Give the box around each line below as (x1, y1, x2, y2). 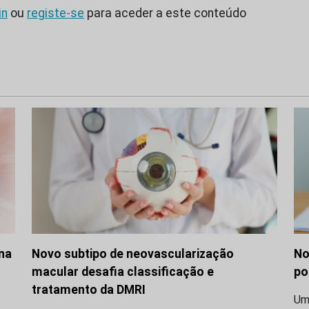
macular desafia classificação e (32, 264, 214, 279)
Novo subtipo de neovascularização (32, 246, 234, 261)
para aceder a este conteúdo (84, 6, 246, 21)
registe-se (27, 6, 84, 21)
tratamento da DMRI (32, 282, 146, 297)
